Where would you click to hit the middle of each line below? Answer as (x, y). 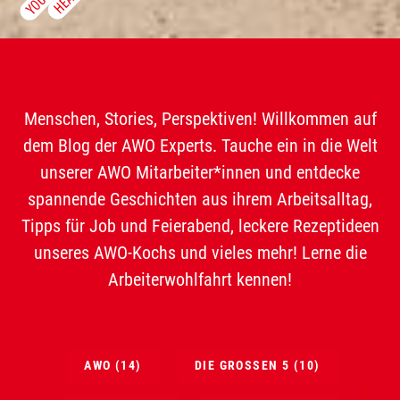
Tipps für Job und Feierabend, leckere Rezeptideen (200, 226)
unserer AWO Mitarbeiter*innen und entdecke (200, 173)
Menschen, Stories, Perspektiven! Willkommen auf (200, 119)
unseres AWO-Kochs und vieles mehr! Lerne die (200, 253)
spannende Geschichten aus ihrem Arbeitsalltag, (200, 200)
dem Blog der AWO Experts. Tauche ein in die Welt (200, 146)
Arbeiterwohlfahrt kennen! (200, 280)
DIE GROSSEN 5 (238, 366)
